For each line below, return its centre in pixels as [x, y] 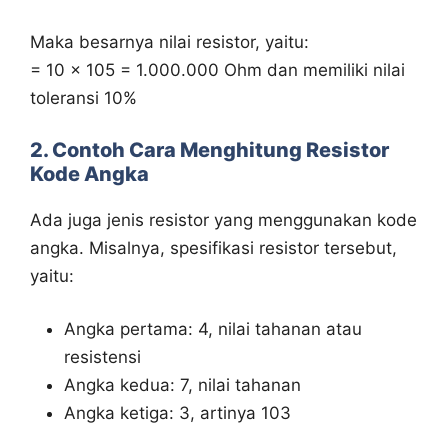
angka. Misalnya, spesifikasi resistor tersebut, [213, 247]
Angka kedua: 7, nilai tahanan [182, 385]
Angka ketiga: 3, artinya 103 [177, 413]
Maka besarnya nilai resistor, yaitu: [169, 42]
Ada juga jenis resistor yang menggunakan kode [223, 219]
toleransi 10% [83, 98]
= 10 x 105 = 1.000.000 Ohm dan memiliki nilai [217, 70]
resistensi [102, 357]
